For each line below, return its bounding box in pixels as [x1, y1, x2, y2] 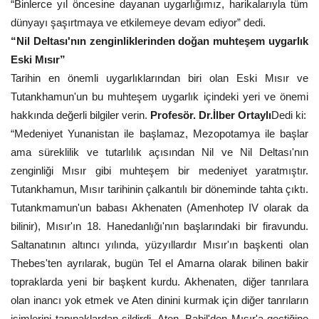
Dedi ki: [271, 109, 306, 121]
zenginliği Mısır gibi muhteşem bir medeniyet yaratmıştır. [11, 164, 308, 177]
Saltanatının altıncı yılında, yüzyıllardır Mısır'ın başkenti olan [11, 239, 308, 251]
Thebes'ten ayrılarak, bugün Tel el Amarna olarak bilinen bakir [11, 257, 308, 269]
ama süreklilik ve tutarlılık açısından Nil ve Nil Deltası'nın [11, 146, 308, 158]
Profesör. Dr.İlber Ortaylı [147, 109, 271, 121]
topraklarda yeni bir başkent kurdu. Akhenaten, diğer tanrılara [11, 276, 308, 288]
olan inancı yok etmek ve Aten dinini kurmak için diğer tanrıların [11, 294, 308, 306]
